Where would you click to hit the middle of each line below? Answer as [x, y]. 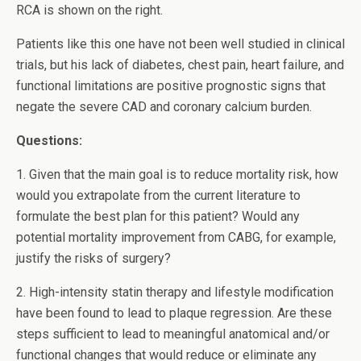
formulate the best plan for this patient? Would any [158, 216]
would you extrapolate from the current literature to [158, 195]
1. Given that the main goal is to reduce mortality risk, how [177, 174]
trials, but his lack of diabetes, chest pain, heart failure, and [180, 65]
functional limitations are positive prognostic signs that [171, 86]
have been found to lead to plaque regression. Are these [174, 313]
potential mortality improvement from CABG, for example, [176, 237]
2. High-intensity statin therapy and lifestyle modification [175, 292]
